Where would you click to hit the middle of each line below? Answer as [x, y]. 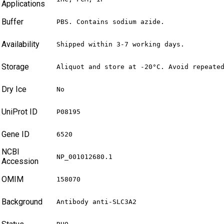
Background [22, 202]
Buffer [12, 22]
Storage [15, 67]
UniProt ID [19, 112]
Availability [20, 44]
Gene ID [15, 134]
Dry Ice [14, 89]
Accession [20, 161]
